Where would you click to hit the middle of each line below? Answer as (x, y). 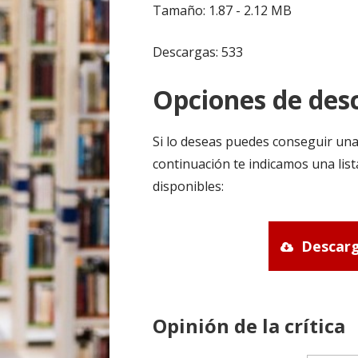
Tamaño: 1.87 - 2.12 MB (223, 11)
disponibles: (189, 187)
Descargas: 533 (198, 52)
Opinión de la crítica (249, 325)
